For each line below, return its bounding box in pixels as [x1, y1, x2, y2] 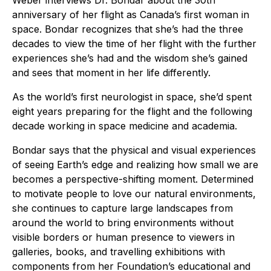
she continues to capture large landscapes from [12, 202, 233, 215]
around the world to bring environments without [12, 217, 233, 229]
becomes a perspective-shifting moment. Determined [12, 173, 253, 186]
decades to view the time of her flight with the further [12, 38, 256, 50]
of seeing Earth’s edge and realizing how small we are [12, 158, 258, 171]
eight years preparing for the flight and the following [12, 105, 252, 118]
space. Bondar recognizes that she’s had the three [12, 23, 243, 36]
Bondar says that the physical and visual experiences [12, 144, 256, 157]
